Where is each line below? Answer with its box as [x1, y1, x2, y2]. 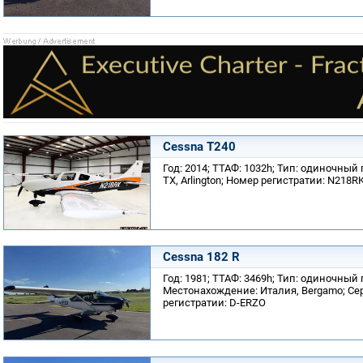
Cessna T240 [163, 139, 236, 154]
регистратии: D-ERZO [163, 297, 266, 309]
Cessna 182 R [163, 250, 240, 264]
